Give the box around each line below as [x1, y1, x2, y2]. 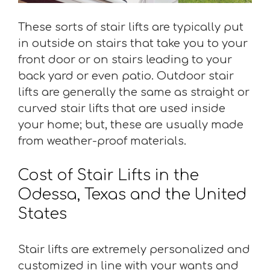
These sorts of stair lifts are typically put [18, 20, 243, 33]
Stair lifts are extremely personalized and [18, 243, 250, 256]
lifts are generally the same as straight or [18, 86, 250, 98]
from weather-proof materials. [18, 134, 186, 147]
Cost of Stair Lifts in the [18, 166, 199, 184]
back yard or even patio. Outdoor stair [18, 69, 234, 82]
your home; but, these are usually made [18, 118, 243, 131]
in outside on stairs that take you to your [18, 37, 248, 49]
